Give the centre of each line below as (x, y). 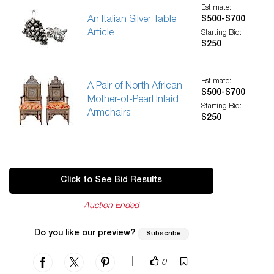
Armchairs (109, 114)
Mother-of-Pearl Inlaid (133, 100)
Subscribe (163, 234)
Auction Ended (112, 206)
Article (101, 34)
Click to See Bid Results (112, 180)
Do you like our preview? (84, 234)
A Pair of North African (135, 87)
